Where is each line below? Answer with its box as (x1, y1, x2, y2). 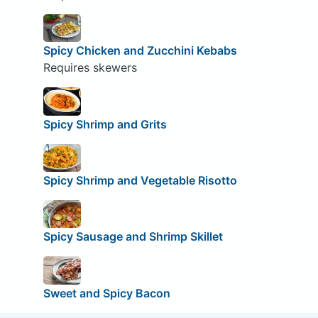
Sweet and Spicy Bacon (43, 286, 170, 301)
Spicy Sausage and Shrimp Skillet (43, 229, 223, 244)
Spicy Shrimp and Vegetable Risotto (43, 172, 237, 187)
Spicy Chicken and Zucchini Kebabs (43, 43, 237, 58)
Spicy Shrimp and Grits (43, 116, 167, 131)
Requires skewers (43, 60, 137, 75)
